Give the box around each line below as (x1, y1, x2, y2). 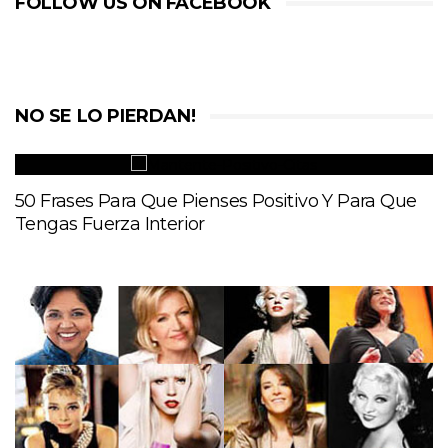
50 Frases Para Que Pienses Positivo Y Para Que (15, 190, 417, 213)
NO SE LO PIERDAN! (15, 105, 196, 127)
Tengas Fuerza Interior (15, 213, 205, 236)
